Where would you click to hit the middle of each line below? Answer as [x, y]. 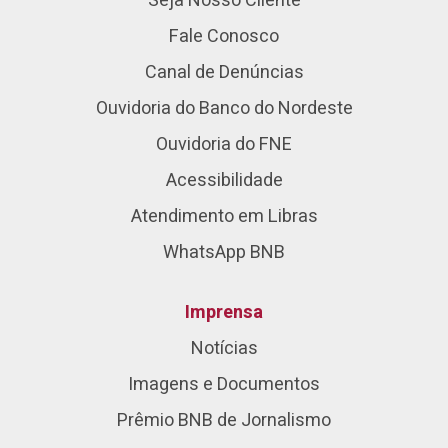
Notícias [224, 348]
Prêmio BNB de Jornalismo [224, 420]
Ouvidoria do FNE [224, 144]
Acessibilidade [224, 180]
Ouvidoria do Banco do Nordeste [224, 108]
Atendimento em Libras [224, 216]
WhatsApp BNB [224, 252]
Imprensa [224, 312]
